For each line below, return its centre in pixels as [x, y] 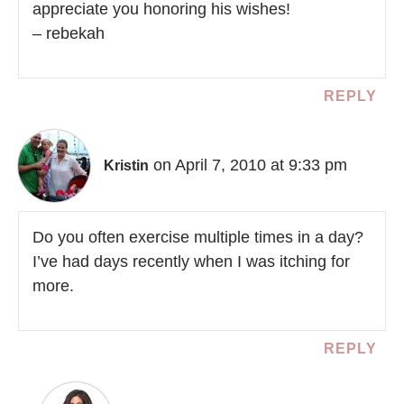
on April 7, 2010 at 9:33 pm [250, 165]
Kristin [126, 165]
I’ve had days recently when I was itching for [191, 261]
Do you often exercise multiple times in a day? [198, 237]
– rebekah [69, 33]
